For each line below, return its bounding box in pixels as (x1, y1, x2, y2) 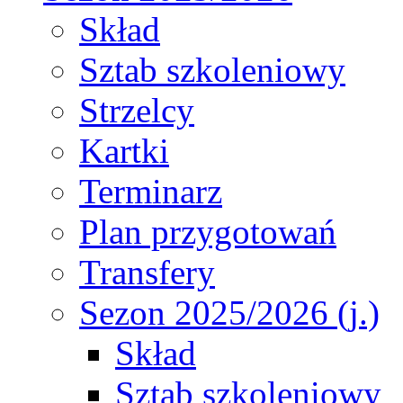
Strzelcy (79, 90, 194, 130)
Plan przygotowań (79, 211, 336, 251)
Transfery (79, 252, 215, 291)
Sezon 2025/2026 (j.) (79, 292, 380, 332)
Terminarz (79, 171, 222, 210)
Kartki (79, 130, 169, 170)
